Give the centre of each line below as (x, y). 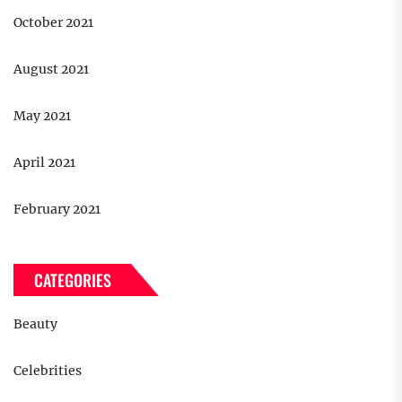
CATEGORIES (73, 280)
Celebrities (48, 371)
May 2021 (42, 116)
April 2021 (44, 163)
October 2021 (53, 23)
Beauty (35, 324)
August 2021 (51, 70)
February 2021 (57, 210)
